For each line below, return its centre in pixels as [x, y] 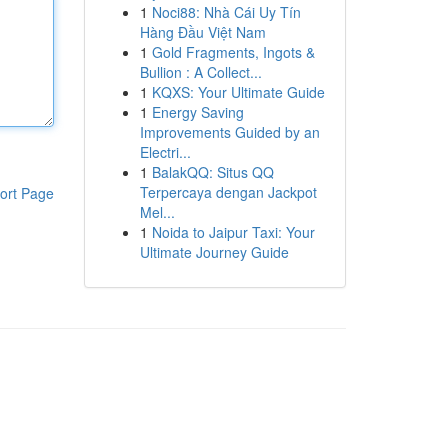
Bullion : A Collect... [200, 72]
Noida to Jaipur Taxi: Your [233, 232]
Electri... [165, 152]
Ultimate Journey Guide [214, 252]
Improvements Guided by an [229, 132]
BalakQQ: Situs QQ [212, 172]
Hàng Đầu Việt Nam [202, 32]
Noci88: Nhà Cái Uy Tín [226, 12]
